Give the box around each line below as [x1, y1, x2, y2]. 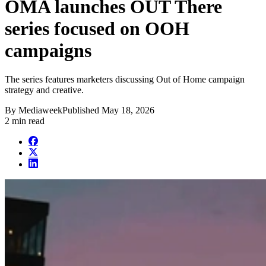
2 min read [5, 116, 45, 126]
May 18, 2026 [102, 105, 154, 116]
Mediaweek [18, 105, 62, 116]
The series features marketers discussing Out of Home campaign [5, 74, 245, 85]
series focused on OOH [5, 17, 189, 39]
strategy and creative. [5, 85, 84, 96]
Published [62, 105, 102, 116]
